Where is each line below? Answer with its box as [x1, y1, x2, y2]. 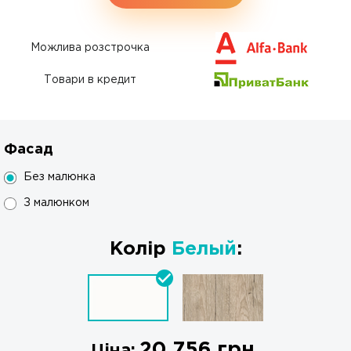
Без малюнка [24, 172, 96, 182]
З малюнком [24, 198, 89, 208]
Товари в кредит [43, 75, 136, 85]
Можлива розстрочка [30, 43, 150, 52]
